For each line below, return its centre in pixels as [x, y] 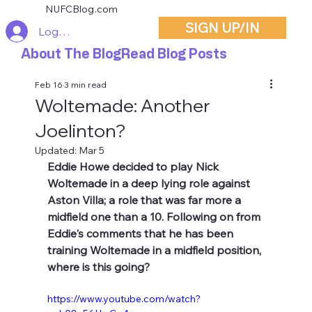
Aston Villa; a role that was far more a [146, 200]
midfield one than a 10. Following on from [156, 217]
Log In [55, 31]
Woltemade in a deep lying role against [150, 184]
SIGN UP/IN [222, 28]
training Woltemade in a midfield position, [156, 250]
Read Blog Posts [174, 54]
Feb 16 [49, 85]
